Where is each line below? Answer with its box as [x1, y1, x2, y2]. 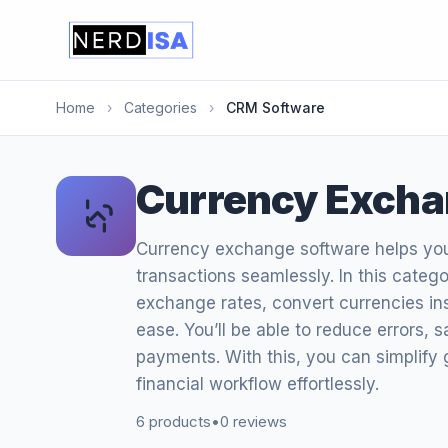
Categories [124, 99, 197, 116]
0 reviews [220, 412, 287, 431]
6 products [136, 412, 211, 431]
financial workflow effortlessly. [136, 374, 379, 394]
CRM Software [226, 99, 325, 116]
